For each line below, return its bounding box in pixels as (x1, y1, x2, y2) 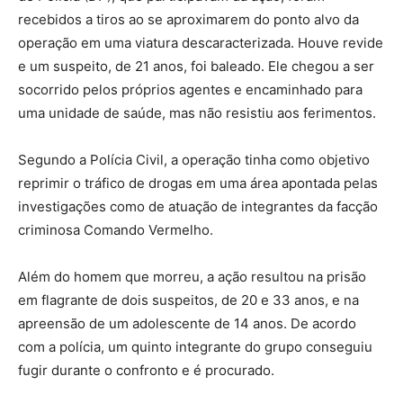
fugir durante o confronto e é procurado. (18, 362, 274, 380)
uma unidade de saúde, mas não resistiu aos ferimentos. (18, 104, 376, 122)
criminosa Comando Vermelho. (18, 221, 213, 239)
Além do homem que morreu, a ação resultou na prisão (18, 268, 366, 286)
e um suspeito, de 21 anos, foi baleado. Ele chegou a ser (18, 58, 374, 76)
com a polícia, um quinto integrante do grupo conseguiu (18, 338, 372, 356)
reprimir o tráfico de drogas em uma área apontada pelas (18, 175, 378, 193)
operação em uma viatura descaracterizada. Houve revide (18, 34, 383, 52)
